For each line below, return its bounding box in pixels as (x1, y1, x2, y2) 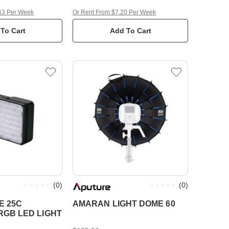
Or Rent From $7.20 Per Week (73, 9, 156, 16)
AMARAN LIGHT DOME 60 (73, 199, 175, 208)
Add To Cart (109, 27, 151, 35)
